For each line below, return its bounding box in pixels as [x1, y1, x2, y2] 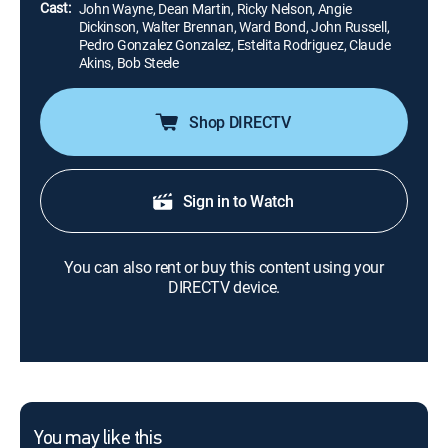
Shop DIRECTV [189, 111, 291, 133]
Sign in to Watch [182, 190, 294, 212]
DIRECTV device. [167, 276, 281, 298]
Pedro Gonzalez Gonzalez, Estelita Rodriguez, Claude [78, 35, 391, 54]
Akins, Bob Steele [78, 53, 179, 72]
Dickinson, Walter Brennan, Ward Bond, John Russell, [78, 17, 390, 36]
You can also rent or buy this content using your [64, 256, 384, 278]
